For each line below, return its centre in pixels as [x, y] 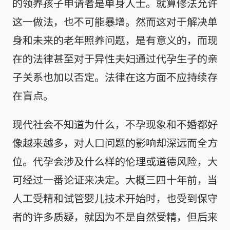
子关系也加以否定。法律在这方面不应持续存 [115, 77]
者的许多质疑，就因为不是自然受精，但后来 [115, 217]
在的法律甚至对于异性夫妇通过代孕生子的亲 [115, 59]
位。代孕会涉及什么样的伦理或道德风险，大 [115, 161]
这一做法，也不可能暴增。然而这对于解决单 [115, 22]
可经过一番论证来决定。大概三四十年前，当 [115, 180]
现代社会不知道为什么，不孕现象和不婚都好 [115, 124]
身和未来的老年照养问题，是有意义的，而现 [115, 40]
